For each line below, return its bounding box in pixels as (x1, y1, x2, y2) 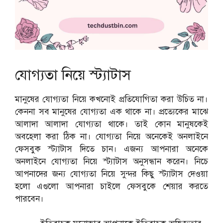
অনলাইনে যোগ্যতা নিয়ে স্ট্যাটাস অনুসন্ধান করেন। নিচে (15, 156, 208, 167)
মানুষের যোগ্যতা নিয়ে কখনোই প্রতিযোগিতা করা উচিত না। (15, 94, 208, 105)
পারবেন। (15, 193, 44, 204)
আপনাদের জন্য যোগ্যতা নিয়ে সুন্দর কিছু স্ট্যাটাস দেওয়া (15, 168, 208, 179)
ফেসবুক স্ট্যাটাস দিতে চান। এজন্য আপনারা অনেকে (15, 143, 208, 154)
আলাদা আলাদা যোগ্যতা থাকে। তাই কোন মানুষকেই (15, 118, 208, 129)
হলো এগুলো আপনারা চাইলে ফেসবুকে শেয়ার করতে (15, 181, 208, 192)
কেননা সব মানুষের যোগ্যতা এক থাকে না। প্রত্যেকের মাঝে (15, 106, 208, 117)
